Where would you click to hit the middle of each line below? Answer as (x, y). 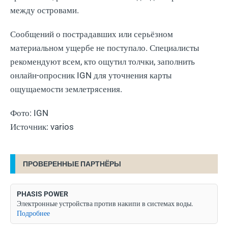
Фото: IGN (29, 113)
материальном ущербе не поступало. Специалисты (105, 48)
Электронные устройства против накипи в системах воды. (105, 203)
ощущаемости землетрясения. (66, 89)
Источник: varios (42, 126)
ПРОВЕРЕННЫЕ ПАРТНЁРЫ (72, 164)
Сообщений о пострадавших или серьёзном (92, 34)
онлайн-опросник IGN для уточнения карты (91, 75)
